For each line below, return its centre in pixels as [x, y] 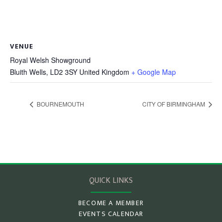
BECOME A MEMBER [111, 203]
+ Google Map [154, 72]
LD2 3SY [64, 72]
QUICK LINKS [111, 180]
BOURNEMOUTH [60, 104]
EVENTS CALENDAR [111, 214]
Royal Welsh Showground [50, 60]
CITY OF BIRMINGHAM [174, 104]
